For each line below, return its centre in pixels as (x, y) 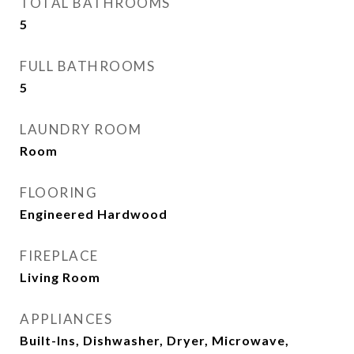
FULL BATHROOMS (87, 66)
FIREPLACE (59, 256)
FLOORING (58, 192)
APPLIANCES (66, 319)
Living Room (60, 277)
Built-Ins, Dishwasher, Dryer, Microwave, (154, 340)
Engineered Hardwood (94, 214)
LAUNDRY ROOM (81, 129)
